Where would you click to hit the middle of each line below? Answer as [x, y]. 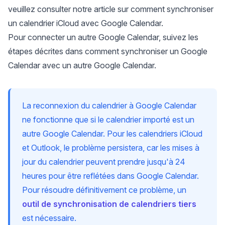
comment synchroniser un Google [146, 51]
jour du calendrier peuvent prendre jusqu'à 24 [104, 162]
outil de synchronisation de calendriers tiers [109, 204]
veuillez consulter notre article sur [69, 9]
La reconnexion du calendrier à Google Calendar [109, 106]
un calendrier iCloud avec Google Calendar [85, 23]
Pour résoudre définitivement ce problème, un [104, 190]
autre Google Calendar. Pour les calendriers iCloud [112, 134]
